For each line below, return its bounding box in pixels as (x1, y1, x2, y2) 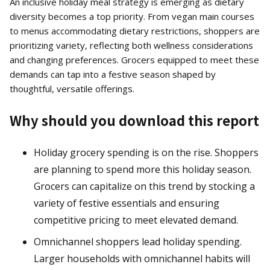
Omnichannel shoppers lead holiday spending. (34, 235, 242, 249)
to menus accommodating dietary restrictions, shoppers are (10, 25, 260, 37)
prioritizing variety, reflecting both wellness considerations (10, 39, 253, 52)
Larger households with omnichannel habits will (34, 252, 250, 266)
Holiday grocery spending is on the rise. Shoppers (34, 146, 259, 160)
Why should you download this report (10, 110, 259, 130)
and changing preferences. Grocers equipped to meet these (10, 54, 259, 66)
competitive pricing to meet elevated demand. (34, 213, 238, 227)
